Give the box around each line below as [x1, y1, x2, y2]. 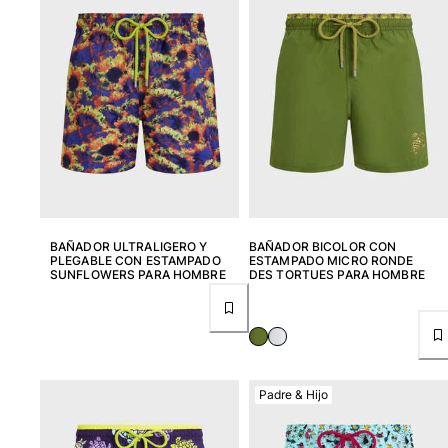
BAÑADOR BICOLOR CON [249, 238, 397, 254]
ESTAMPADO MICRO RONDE [249, 252, 414, 268]
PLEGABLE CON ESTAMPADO [50, 252, 221, 268]
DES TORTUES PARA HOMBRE [249, 266, 425, 282]
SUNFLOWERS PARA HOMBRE [50, 266, 226, 282]
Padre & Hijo [259, 387, 328, 403]
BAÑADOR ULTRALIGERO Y [50, 238, 208, 254]
